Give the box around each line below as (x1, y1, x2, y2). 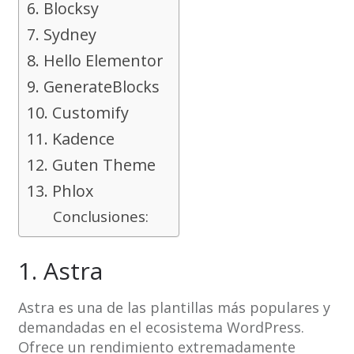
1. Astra (17, 254, 103, 288)
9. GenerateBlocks (26, 76, 160, 98)
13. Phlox (26, 180, 93, 202)
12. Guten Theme (26, 154, 156, 176)
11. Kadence (26, 128, 115, 150)
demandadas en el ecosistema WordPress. (17, 318, 304, 337)
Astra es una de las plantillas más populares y (17, 298, 330, 318)
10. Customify (26, 102, 129, 124)
